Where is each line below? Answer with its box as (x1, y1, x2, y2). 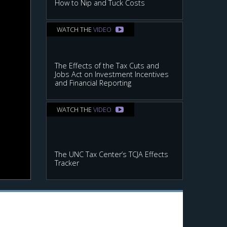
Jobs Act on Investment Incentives (55, 69, 169, 79)
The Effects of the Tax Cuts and (55, 60, 159, 70)
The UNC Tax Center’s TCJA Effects (55, 149, 168, 159)
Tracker (55, 158, 79, 168)
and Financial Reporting (55, 78, 131, 88)
